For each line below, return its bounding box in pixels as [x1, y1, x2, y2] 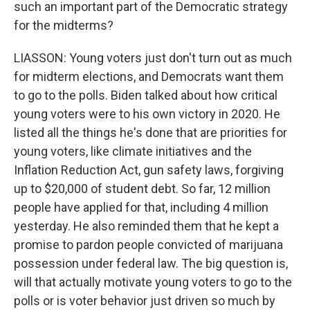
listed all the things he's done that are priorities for [14, 125, 287, 140]
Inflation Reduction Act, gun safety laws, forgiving [14, 163, 284, 177]
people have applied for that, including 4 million [14, 200, 268, 215]
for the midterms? [14, 18, 113, 33]
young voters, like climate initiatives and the [14, 144, 252, 158]
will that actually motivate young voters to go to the [14, 275, 292, 289]
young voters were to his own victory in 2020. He [14, 107, 280, 121]
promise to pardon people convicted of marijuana [14, 237, 283, 252]
